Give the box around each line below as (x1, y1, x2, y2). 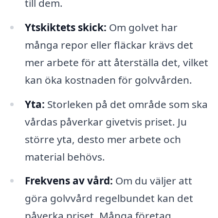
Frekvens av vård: (24, 174, 113, 188)
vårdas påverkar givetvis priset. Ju (24, 114, 187, 128)
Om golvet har (106, 20, 178, 34)
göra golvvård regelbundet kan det (24, 191, 193, 205)
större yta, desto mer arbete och (24, 132, 181, 146)
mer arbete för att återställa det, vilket (24, 55, 208, 69)
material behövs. (24, 149, 105, 163)
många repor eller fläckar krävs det (24, 37, 193, 52)
